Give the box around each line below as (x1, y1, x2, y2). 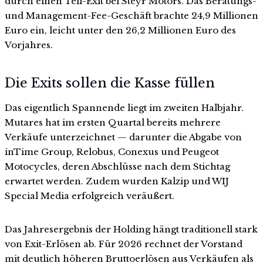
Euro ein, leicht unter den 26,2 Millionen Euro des (5, 24, 236, 36)
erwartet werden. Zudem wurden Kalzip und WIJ (5, 176, 229, 187)
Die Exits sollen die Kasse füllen (5, 75, 215, 92)
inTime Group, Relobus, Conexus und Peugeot (5, 146, 219, 158)
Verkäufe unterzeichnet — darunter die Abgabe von (5, 131, 242, 143)
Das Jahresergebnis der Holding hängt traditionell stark (5, 224, 258, 235)
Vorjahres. (5, 39, 53, 50)
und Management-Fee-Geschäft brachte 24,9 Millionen (5, 9, 258, 21)
